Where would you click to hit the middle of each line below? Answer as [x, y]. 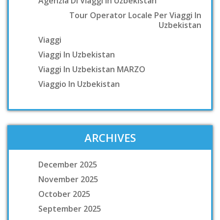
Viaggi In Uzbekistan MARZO [92, 69]
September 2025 [70, 208]
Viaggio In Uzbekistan [79, 84]
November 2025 [68, 179]
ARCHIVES [110, 137]
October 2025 [64, 194]
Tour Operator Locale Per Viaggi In [135, 15]
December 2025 [68, 164]
